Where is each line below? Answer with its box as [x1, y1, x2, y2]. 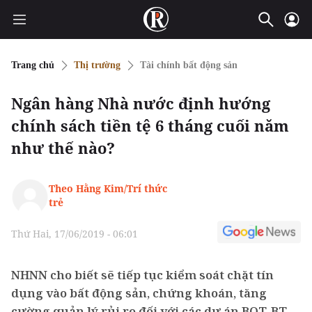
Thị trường [74, 60, 120, 70]
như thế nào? [11, 137, 115, 158]
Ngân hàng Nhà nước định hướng [11, 93, 270, 114]
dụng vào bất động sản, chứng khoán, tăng [11, 285, 267, 301]
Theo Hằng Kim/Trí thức [49, 182, 167, 195]
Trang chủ [11, 60, 54, 70]
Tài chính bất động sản [140, 60, 237, 70]
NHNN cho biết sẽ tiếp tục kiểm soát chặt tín [11, 267, 274, 283]
